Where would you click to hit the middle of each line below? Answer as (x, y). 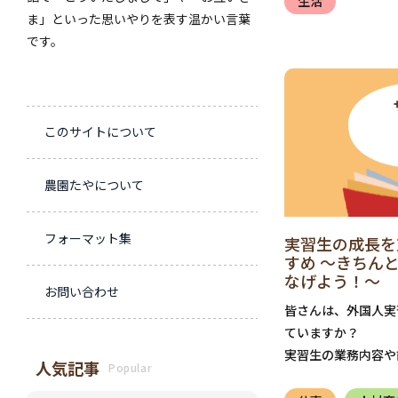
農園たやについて (94, 185)
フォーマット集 (88, 239)
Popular (131, 368)
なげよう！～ (332, 281)
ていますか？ (322, 332)
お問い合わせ (82, 292)
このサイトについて (100, 132)
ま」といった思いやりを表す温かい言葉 (139, 18)
